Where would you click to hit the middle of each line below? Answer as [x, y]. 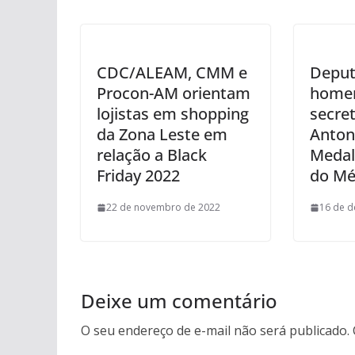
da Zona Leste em [162, 134]
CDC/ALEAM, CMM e [172, 73]
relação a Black [152, 155]
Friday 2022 [138, 176]
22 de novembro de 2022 [163, 207]
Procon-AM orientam [174, 93]
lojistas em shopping [173, 114]
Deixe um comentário [179, 301]
